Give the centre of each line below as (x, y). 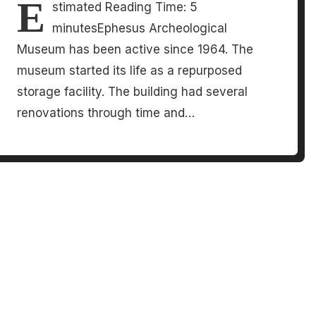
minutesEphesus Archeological (140, 29)
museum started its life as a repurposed (130, 71)
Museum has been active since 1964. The (135, 50)
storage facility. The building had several (133, 92)
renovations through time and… (106, 113)
